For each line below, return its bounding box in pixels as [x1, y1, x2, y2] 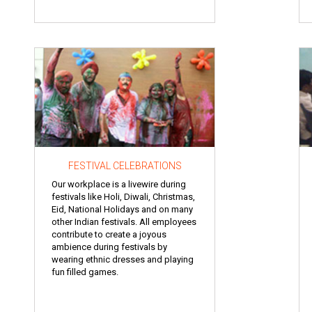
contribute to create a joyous [52, 228, 166, 240]
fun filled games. [52, 266, 118, 277]
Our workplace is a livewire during [52, 178, 186, 189]
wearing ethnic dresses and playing [52, 253, 194, 265]
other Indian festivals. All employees [52, 216, 196, 227]
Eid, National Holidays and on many [52, 203, 193, 214]
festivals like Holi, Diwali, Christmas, [52, 191, 195, 202]
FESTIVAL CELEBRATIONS [68, 159, 182, 171]
